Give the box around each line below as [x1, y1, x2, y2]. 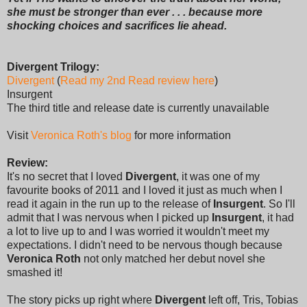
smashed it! [7, 266, 62, 278]
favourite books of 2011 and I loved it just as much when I [7, 184, 282, 196]
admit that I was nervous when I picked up [7, 211, 212, 223]
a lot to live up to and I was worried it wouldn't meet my [7, 225, 269, 237]
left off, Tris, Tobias [206, 293, 298, 306]
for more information [132, 129, 231, 141]
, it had [262, 211, 294, 223]
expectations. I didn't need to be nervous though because [7, 238, 282, 251]
